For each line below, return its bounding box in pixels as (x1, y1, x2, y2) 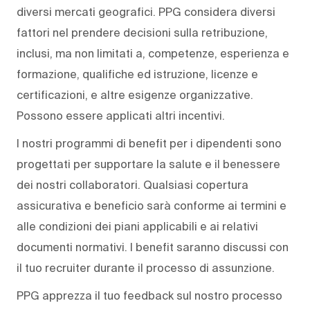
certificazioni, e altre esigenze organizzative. (17, 89, 253, 102)
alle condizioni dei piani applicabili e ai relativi (17, 220, 258, 233)
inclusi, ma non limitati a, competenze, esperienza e (17, 47, 289, 60)
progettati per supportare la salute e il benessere (17, 158, 280, 171)
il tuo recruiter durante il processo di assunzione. (17, 262, 275, 275)
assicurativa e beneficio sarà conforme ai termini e (17, 199, 286, 212)
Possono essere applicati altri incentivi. (17, 109, 225, 122)
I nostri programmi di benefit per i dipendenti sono (17, 137, 282, 150)
